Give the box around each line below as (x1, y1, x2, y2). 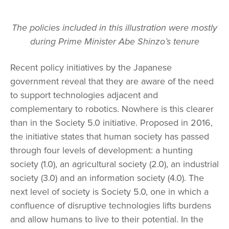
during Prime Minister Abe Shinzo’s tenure (30, 36, 199, 48)
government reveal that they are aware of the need (10, 76, 214, 87)
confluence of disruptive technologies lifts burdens (10, 200, 211, 212)
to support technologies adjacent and (10, 89, 158, 101)
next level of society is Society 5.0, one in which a (10, 186, 209, 198)
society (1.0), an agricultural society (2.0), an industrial (10, 158, 219, 170)
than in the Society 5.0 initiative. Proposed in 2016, (10, 117, 213, 129)
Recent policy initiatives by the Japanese (10, 62, 172, 74)
